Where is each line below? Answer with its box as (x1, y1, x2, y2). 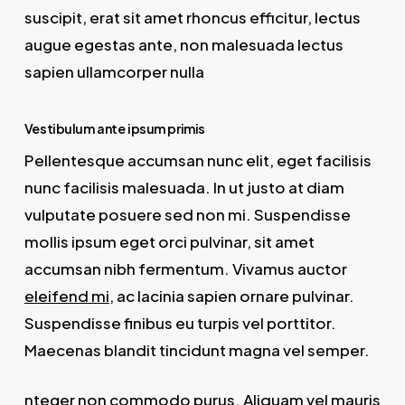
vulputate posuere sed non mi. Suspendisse (24, 203, 351, 224)
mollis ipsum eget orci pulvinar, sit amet (24, 231, 315, 251)
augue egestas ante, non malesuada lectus (24, 34, 344, 55)
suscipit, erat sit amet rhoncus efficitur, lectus (24, 7, 361, 28)
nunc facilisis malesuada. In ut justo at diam (24, 176, 344, 197)
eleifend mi (24, 285, 109, 306)
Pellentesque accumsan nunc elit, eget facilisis (24, 149, 372, 170)
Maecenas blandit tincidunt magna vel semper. (24, 339, 370, 360)
